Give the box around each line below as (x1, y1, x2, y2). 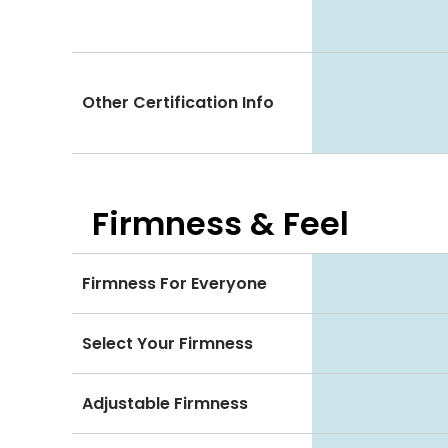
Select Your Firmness (82, 331, 253, 355)
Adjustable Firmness (82, 391, 248, 415)
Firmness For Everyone (82, 271, 267, 295)
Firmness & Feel (92, 201, 349, 247)
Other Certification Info (82, 91, 274, 115)
